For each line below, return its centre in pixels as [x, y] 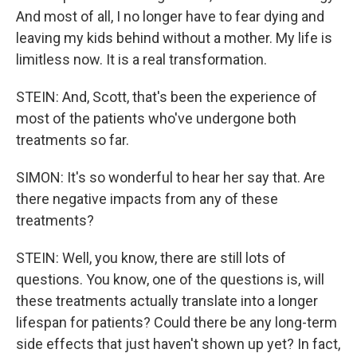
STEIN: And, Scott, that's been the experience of [167, 97]
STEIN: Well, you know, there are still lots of [151, 258]
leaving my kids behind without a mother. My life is [174, 38]
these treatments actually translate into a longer [167, 301]
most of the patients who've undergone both [156, 118]
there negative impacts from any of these [147, 199]
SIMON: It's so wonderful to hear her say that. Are [171, 177]
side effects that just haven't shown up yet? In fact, [178, 344]
